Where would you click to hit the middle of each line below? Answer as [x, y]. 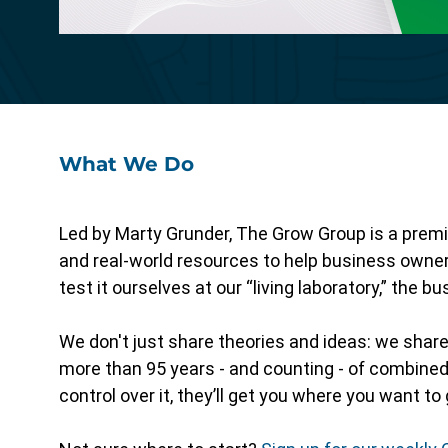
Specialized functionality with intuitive [232, 17]
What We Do [126, 164]
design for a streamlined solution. [215, 36]
